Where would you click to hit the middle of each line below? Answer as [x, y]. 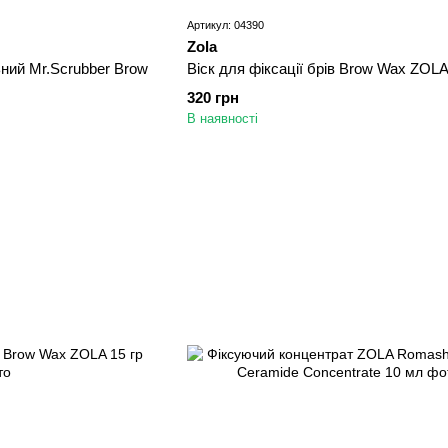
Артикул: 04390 [225, 25]
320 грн [212, 98]
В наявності [222, 119]
